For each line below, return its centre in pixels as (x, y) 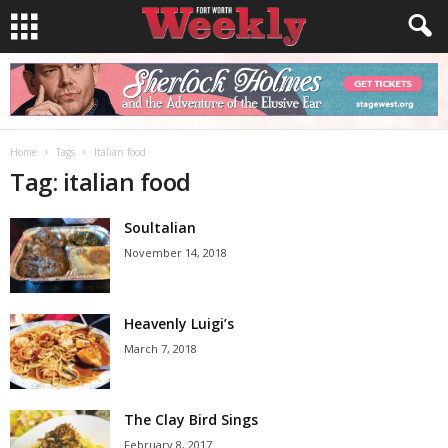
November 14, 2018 (175, 252)
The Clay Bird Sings (191, 419)
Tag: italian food (100, 181)
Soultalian (160, 227)
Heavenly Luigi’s (179, 323)
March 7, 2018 (160, 348)
